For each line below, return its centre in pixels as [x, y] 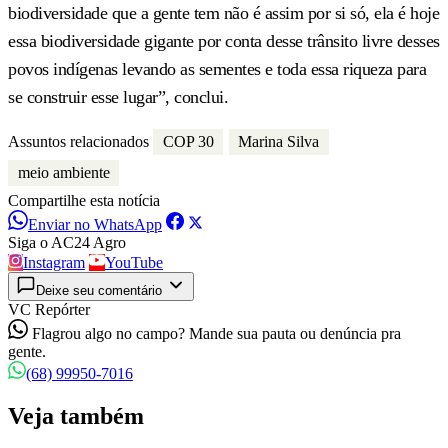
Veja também [76, 415]
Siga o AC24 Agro [67, 242]
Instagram [54, 262]
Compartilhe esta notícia [84, 200]
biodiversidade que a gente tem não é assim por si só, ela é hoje [223, 12]
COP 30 [188, 141]
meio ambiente [63, 173]
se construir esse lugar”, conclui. [118, 96]
